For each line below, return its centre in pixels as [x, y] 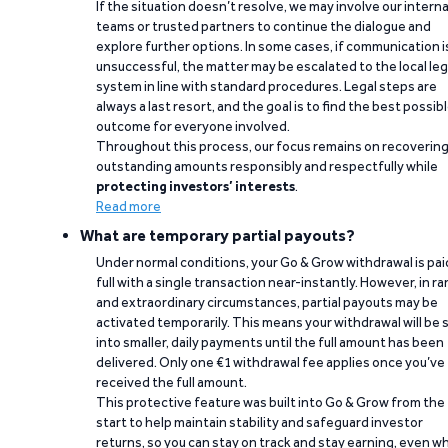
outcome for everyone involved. [193, 126]
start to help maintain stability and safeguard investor [259, 422]
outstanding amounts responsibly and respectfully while [267, 166]
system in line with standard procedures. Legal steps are [266, 86]
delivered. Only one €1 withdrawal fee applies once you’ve [270, 362]
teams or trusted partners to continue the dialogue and [263, 26]
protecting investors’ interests [195, 186]
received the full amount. [171, 382]
